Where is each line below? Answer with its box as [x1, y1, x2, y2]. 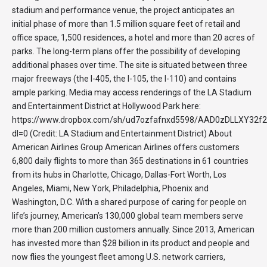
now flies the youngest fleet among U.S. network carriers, [12, 252, 225, 262]
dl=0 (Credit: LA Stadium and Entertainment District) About [12, 129, 232, 138]
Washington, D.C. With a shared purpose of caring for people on [12, 197, 247, 207]
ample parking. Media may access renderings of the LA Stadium [12, 88, 252, 97]
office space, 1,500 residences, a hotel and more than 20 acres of [12, 33, 255, 42]
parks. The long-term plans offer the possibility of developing [12, 46, 240, 56]
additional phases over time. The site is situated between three [12, 60, 247, 70]
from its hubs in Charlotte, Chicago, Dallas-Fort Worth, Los [12, 170, 226, 179]
